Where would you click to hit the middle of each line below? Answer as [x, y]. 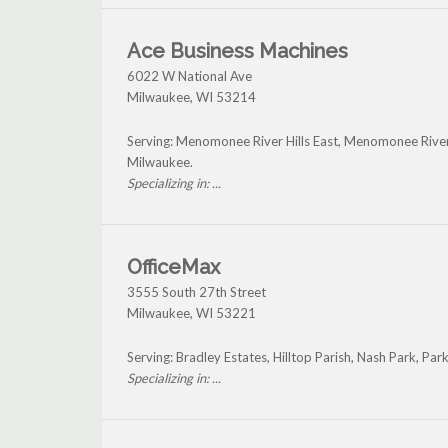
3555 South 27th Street [196, 292]
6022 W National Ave [189, 76]
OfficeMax [173, 267]
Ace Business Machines [237, 51]
